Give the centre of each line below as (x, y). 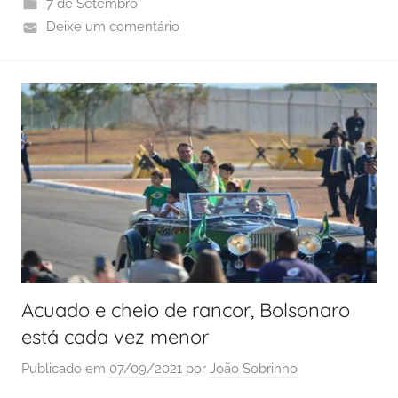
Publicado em (65, 368)
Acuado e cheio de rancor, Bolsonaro (186, 310)
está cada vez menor (115, 337)
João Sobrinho (254, 368)
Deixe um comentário (112, 27)
